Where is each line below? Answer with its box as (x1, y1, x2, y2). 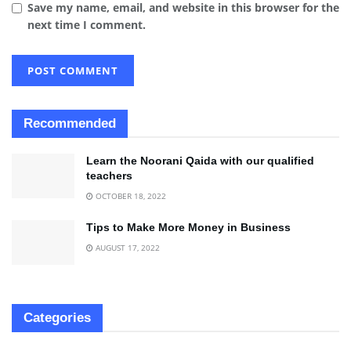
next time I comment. (27, 16, 146, 32)
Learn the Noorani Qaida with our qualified (86, 154, 314, 167)
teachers (86, 168, 132, 182)
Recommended (24, 115, 116, 131)
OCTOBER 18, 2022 (93, 190, 166, 201)
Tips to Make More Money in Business (86, 220, 291, 233)
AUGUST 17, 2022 (93, 241, 160, 253)
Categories (24, 310, 91, 326)
